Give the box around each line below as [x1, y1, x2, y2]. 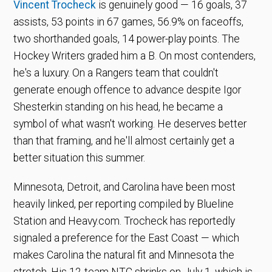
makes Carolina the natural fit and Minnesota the [13, 248, 235, 261]
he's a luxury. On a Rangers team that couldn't [13, 66, 219, 79]
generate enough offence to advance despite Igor [13, 83, 242, 96]
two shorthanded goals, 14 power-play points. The [13, 32, 240, 45]
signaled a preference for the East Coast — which [13, 231, 240, 244]
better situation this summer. [13, 151, 146, 164]
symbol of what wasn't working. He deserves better [13, 117, 247, 130]
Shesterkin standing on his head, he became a [13, 100, 223, 113]
